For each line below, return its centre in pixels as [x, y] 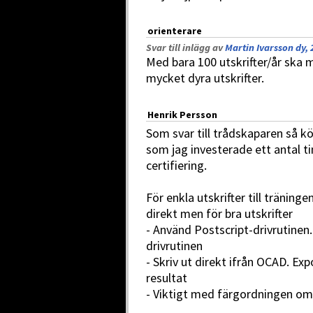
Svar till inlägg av [185, 48]
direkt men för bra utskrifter [219, 213]
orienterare [175, 31]
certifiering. [176, 165]
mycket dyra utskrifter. [205, 78]
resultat [167, 278]
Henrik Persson [182, 115]
